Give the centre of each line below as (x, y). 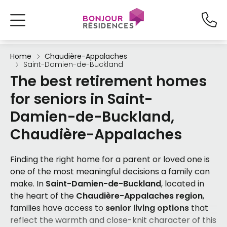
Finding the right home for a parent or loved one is (110, 159)
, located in (183, 184)
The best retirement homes (108, 81)
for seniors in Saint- (81, 99)
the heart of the (43, 196)
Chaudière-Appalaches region (139, 196)
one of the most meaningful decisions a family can (110, 172)
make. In (28, 184)
